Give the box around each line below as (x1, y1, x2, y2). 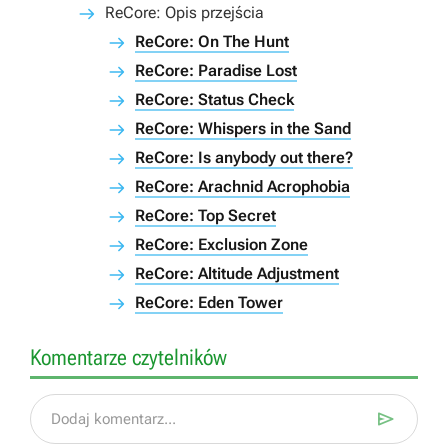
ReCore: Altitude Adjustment (135, 264, 339, 284)
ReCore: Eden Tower (135, 293, 283, 313)
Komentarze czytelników (30, 345, 227, 371)
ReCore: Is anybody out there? (135, 148, 353, 168)
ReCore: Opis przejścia (105, 3, 264, 23)
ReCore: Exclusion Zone (135, 235, 308, 255)
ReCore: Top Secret (135, 206, 276, 226)
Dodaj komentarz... (51, 410, 176, 429)
